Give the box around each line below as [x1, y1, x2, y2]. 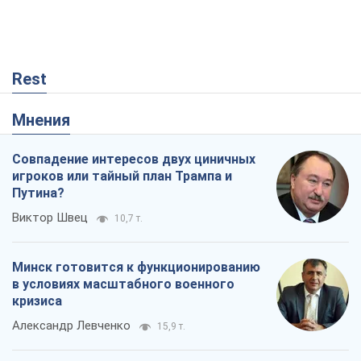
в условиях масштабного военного [12, 276, 234, 292]
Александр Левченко [12, 317, 131, 333]
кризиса [12, 293, 62, 309]
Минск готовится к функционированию [12, 259, 260, 275]
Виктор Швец [12, 210, 88, 225]
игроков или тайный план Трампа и [12, 168, 232, 184]
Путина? [12, 185, 64, 201]
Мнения [26, 110, 70, 130]
